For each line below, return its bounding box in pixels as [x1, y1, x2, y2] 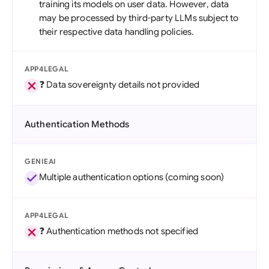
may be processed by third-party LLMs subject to [39, 13, 239, 23]
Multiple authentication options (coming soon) [39, 172, 225, 183]
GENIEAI [25, 157, 56, 166]
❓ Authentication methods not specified [39, 226, 199, 237]
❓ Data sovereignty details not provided [39, 79, 200, 90]
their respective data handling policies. [39, 26, 195, 37]
